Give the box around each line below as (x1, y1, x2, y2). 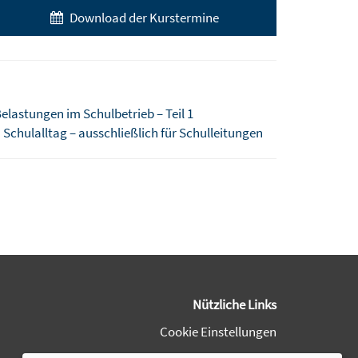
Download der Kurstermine (67, 8, 219, 26)
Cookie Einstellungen (160, 322, 276, 340)
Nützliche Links (193, 295, 276, 313)
